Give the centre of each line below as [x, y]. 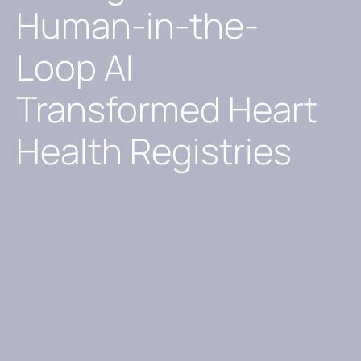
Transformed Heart [167, 109]
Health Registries [154, 151]
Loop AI [75, 67]
